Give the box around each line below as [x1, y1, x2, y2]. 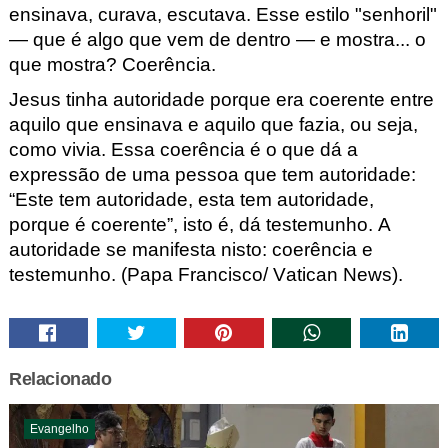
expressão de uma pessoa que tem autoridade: [8, 164, 416, 186]
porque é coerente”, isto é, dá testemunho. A [8, 214, 391, 236]
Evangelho [29, 421, 89, 436]
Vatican [267, 264, 338, 286]
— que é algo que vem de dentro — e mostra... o [8, 28, 426, 50]
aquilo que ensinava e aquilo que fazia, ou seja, [8, 114, 418, 136]
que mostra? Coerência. [8, 53, 221, 75]
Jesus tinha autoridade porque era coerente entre [8, 89, 434, 111]
